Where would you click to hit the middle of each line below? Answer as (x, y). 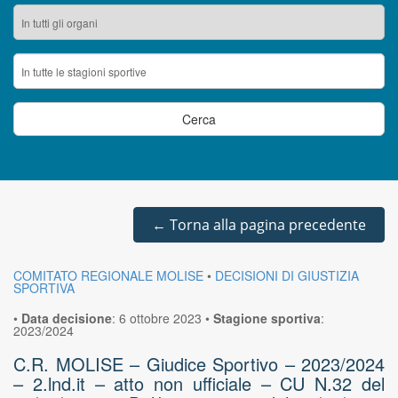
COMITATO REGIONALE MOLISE (108, 275)
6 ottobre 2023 (160, 318)
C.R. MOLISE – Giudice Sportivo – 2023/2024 (199, 364)
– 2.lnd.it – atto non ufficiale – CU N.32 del (199, 383)
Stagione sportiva (267, 318)
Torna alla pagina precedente (266, 225)
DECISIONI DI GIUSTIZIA (287, 275)
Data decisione (67, 318)
